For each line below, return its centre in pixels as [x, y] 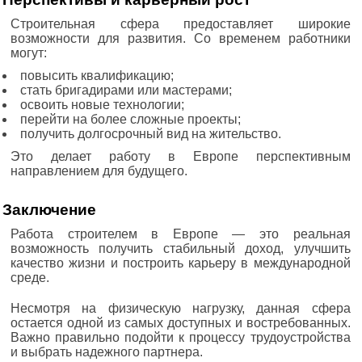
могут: [29, 53]
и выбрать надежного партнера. [107, 351]
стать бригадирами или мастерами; [126, 90]
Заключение [49, 209]
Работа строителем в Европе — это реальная [181, 234]
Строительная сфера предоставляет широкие [181, 23]
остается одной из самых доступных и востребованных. [181, 322]
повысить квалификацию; [97, 75]
